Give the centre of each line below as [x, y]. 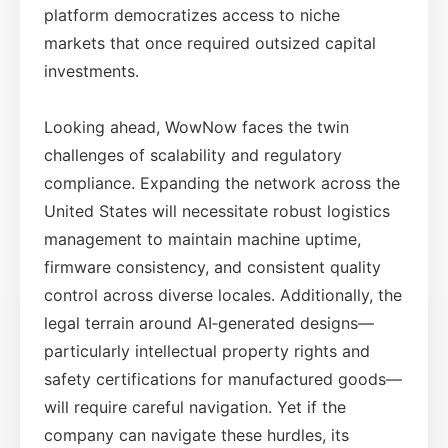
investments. [91, 70]
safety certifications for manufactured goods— [223, 378]
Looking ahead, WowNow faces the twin [196, 126]
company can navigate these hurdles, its [196, 434]
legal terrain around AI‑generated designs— [209, 322]
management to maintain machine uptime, [202, 238]
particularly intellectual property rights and [207, 350]
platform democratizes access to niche [192, 14]
